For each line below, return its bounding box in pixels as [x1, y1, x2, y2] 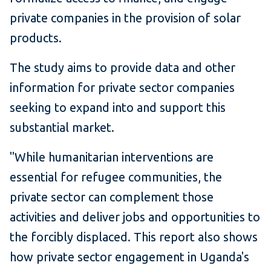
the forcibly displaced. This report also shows [10, 230, 258, 244]
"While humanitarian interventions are [10, 150, 214, 165]
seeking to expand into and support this [10, 100, 226, 115]
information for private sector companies [10, 80, 235, 95]
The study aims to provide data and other [10, 60, 235, 75]
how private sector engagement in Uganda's [10, 250, 249, 264]
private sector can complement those [10, 190, 214, 204]
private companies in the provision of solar [10, 11, 241, 25]
